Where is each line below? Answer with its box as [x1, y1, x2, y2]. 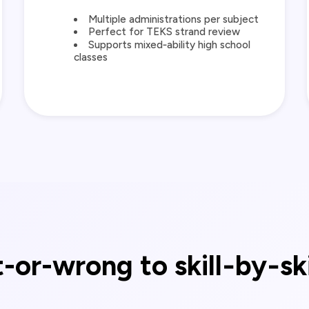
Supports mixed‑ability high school [88, 39, 250, 52]
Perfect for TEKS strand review [88, 26, 240, 39]
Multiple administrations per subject [88, 13, 259, 26]
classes [73, 51, 108, 64]
